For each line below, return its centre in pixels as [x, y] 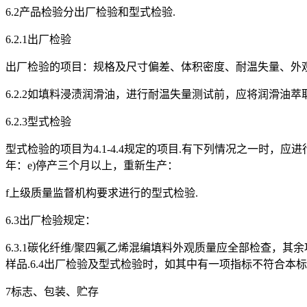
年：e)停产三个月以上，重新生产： [92, 166]
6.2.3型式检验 [38, 122]
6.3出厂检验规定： [51, 221]
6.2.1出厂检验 [38, 40]
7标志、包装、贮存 [52, 292]
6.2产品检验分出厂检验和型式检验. [90, 12]
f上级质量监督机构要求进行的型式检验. [102, 193]
